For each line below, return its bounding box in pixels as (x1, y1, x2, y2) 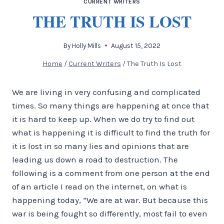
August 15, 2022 (111, 41, 161, 49)
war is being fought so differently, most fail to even (12, 208, 207, 218)
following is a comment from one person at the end (12, 167, 210, 178)
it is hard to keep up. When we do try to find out (12, 113, 194, 124)
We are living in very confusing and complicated (12, 86, 200, 97)
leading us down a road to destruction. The (12, 154, 178, 164)
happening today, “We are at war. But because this (12, 194, 208, 205)
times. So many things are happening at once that (12, 100, 209, 110)
